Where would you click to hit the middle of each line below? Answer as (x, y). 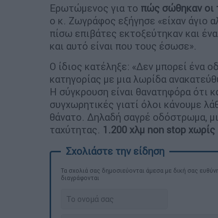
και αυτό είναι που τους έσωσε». (124, 46)
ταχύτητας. (75, 129)
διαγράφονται (80, 178)
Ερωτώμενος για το (95, 8)
